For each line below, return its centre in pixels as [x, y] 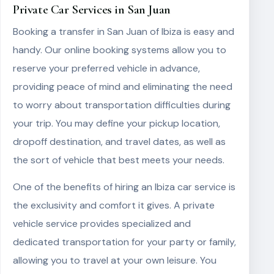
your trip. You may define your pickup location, [117, 123]
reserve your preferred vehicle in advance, [106, 68]
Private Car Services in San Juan [92, 9]
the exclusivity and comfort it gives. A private [114, 205]
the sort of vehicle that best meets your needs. [119, 160]
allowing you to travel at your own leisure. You [115, 260]
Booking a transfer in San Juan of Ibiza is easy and [124, 31]
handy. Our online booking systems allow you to [120, 50]
